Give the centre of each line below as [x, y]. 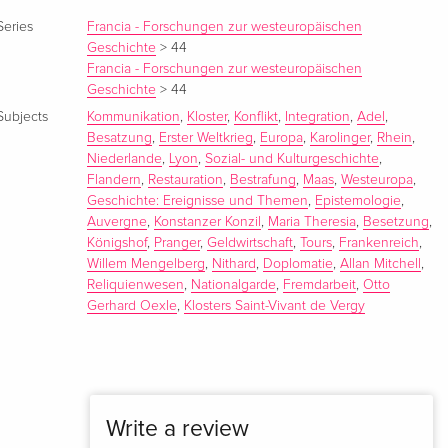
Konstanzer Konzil [208, 222]
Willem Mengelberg [146, 264]
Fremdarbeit [320, 285]
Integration [318, 117]
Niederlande [125, 159]
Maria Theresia [312, 222]
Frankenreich [379, 243]
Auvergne [117, 222]
